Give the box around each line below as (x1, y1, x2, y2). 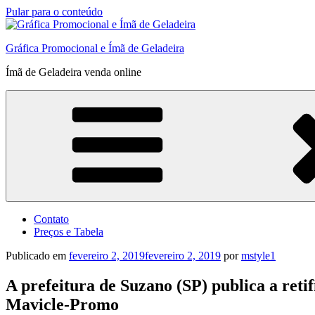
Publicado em (6, 250, 66, 262)
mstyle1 (241, 250, 276, 262)
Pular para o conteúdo (6, 6, 103, 18)
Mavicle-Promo (6, 295, 119, 314)
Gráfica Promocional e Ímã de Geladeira (6, 42, 184, 54)
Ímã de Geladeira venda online (6, 66, 141, 78)
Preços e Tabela (34, 226, 103, 238)
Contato (34, 213, 69, 225)
